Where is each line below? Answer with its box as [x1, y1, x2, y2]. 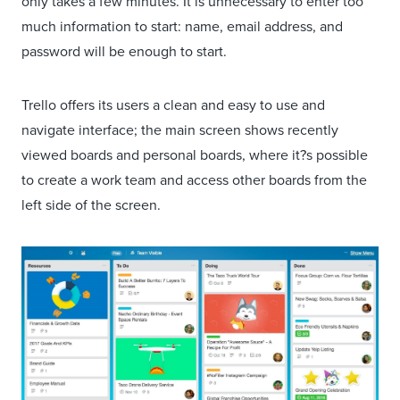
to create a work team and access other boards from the [21, 169, 367, 190]
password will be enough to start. [21, 40, 227, 62]
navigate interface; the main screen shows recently [21, 119, 338, 140]
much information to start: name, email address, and [21, 15, 343, 37]
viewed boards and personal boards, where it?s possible [21, 144, 368, 165]
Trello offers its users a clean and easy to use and [21, 94, 325, 115]
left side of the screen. [21, 194, 161, 215]
